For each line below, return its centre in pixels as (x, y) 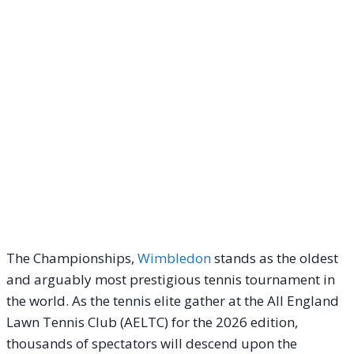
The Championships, (72, 258)
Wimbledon (174, 258)
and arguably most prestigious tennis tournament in (171, 279)
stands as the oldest (275, 258)
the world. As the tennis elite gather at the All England (173, 300)
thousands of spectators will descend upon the (152, 343)
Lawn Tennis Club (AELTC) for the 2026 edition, (152, 322)
